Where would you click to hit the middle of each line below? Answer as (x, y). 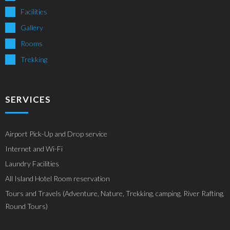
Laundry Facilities (32, 163)
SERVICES (28, 99)
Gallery (32, 27)
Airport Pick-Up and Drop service (56, 133)
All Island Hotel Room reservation (57, 178)
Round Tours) (26, 206)
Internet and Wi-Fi (34, 148)
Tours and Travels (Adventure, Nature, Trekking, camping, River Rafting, (115, 193)
